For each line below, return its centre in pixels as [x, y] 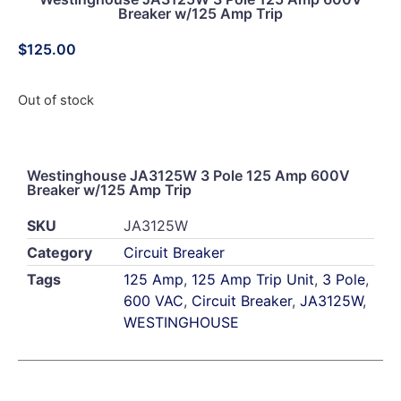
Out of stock [56, 101]
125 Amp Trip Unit [253, 279]
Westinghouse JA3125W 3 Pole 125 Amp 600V [188, 175]
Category [60, 252]
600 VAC [154, 300]
